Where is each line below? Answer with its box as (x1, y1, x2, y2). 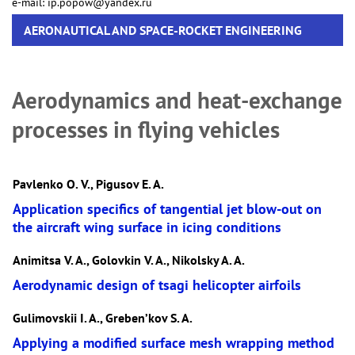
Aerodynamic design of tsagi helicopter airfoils (13, 276, 301, 294)
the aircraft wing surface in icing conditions (13, 218, 281, 236)
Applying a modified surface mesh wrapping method (13, 334, 334, 352)
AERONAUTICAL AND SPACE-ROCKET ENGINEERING (24, 22, 302, 38)
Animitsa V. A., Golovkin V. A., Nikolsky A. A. (13, 252, 245, 268)
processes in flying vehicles (12, 115, 280, 144)
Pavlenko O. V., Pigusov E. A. (13, 176, 164, 192)
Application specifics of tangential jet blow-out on (13, 200, 322, 218)
